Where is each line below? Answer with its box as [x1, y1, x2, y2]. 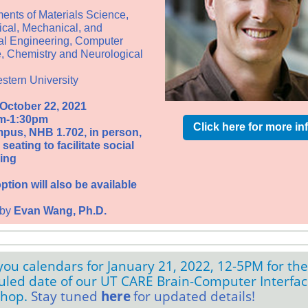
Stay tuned [31, 287, 101, 305]
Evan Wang [14, 205, 73, 217]
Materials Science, [38, 9, 129, 21]
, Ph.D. [73, 205, 107, 217]
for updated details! [133, 287, 255, 305]
